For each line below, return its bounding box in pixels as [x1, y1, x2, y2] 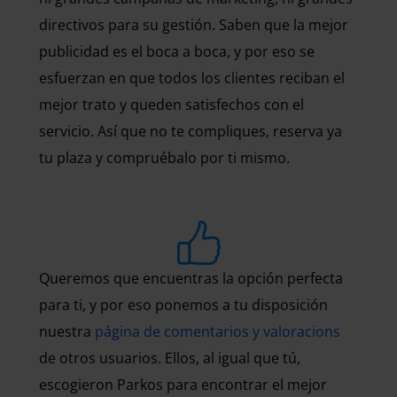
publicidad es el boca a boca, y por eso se [39, 42, 315, 61]
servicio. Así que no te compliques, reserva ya [39, 121, 342, 141]
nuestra [39, 322, 95, 341]
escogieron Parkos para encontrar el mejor [39, 375, 327, 394]
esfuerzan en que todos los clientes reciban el [39, 68, 345, 88]
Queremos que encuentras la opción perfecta [39, 269, 343, 288]
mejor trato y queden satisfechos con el [39, 95, 304, 114]
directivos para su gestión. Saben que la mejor [39, 15, 348, 35]
